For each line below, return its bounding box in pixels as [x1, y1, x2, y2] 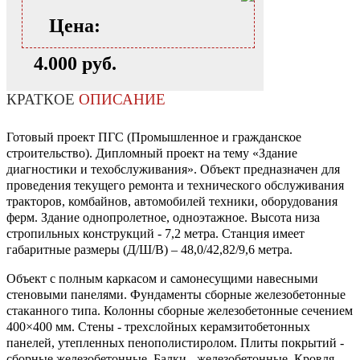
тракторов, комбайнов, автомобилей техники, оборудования [6, 194, 337, 209]
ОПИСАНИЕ [79, 91, 166, 108]
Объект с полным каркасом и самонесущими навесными [6, 272, 318, 286]
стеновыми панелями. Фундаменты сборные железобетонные [6, 288, 346, 302]
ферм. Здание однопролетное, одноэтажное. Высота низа [6, 211, 320, 225]
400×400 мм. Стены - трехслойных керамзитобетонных [6, 320, 310, 334]
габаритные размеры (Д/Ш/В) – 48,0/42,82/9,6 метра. [6, 243, 292, 257]
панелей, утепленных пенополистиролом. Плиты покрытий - [6, 336, 344, 350]
